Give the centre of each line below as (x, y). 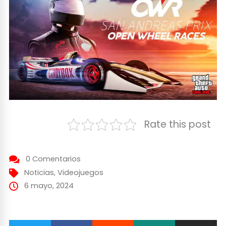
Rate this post (177, 124)
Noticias (39, 172)
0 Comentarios (53, 159)
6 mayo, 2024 (49, 185)
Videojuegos (80, 172)
